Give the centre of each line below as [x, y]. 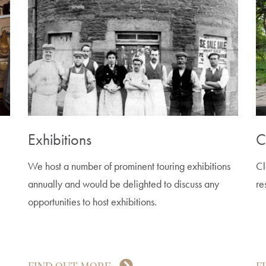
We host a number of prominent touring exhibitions [129, 166]
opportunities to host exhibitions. [93, 201]
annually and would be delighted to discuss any [124, 183]
